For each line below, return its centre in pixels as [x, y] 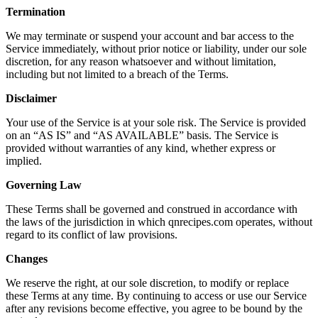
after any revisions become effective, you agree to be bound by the [154, 309]
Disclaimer [31, 99]
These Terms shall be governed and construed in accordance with [152, 209]
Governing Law [44, 185]
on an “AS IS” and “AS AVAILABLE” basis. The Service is [142, 136]
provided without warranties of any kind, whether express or [141, 148]
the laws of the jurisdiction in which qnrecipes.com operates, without [159, 222]
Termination [35, 12]
